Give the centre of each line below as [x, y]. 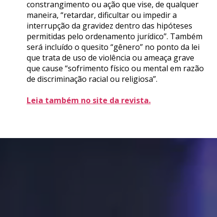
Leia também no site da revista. [89, 101]
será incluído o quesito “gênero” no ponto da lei [113, 47]
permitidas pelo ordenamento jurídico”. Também [115, 37]
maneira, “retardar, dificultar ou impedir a [102, 15]
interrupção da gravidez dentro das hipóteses [109, 26]
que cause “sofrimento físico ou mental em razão [115, 69]
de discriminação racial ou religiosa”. [92, 79]
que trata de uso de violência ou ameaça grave [110, 58]
